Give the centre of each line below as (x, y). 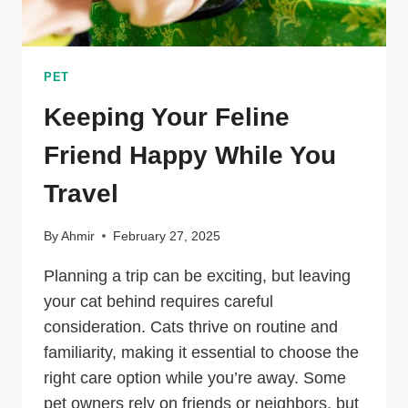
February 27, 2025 (167, 235)
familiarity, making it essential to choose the (201, 352)
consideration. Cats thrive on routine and (191, 326)
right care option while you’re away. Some (195, 377)
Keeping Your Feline (167, 117)
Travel (81, 193)
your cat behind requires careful (158, 301)
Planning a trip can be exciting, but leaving (197, 275)
